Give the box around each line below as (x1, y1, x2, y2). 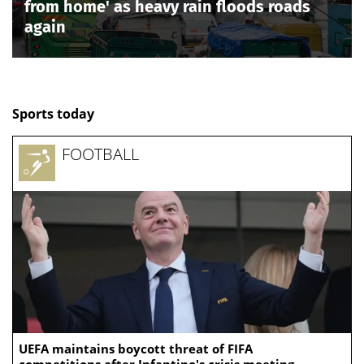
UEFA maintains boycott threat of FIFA (19, 340, 253, 357)
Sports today (12, 104, 94, 123)
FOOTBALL (62, 143, 139, 166)
